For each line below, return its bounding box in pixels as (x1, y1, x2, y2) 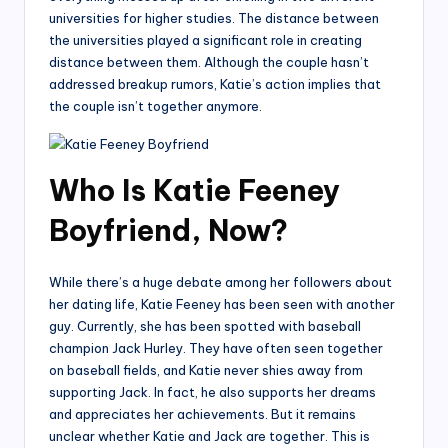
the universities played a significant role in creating (49, 31, 362, 48)
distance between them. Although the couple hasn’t (49, 53, 369, 70)
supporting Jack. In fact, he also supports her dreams (49, 383, 376, 400)
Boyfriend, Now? (49, 211, 288, 249)
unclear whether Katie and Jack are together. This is (49, 427, 370, 444)
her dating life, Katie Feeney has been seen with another (49, 295, 395, 312)
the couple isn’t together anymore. (49, 97, 262, 114)
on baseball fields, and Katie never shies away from (49, 361, 363, 378)
